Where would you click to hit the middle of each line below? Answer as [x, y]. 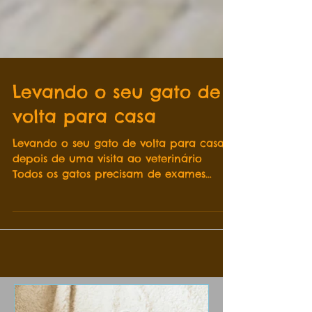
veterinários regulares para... [87, 210]
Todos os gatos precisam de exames [109, 195]
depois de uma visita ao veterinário [107, 179]
